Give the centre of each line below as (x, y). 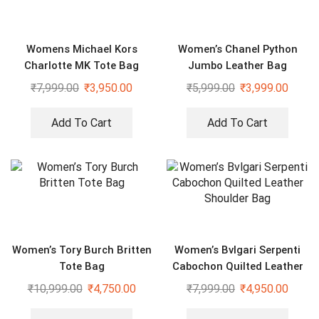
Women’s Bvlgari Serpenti (237, 250)
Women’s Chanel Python (237, 49)
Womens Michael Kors (82, 49)
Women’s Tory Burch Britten (82, 250)
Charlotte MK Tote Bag (82, 66)
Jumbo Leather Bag (237, 66)
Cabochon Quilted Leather (237, 267)
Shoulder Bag (237, 283)
